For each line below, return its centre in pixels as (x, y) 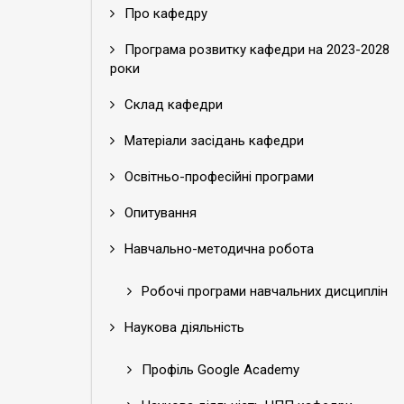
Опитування (159, 213)
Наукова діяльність (183, 327)
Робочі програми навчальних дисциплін (263, 291)
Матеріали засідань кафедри (212, 141)
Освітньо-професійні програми (217, 177)
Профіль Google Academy (219, 370)
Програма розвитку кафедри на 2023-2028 (255, 50)
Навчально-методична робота (217, 249)
